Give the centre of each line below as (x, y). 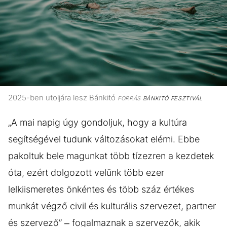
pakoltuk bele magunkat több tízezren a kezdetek (111, 156)
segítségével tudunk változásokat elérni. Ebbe (104, 139)
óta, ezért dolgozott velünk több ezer (86, 172)
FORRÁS (129, 98)
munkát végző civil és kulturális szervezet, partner (112, 206)
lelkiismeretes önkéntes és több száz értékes (101, 189)
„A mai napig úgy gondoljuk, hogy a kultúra (98, 122)
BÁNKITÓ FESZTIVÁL (172, 98)
